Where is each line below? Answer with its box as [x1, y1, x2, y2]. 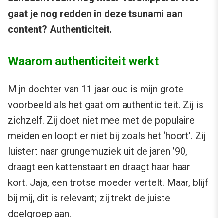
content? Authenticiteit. [8, 23, 112, 36]
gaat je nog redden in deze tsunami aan [8, 8, 182, 20]
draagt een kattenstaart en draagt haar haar [8, 161, 190, 173]
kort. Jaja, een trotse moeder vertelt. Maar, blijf [8, 177, 208, 189]
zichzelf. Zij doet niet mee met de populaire [8, 114, 195, 127]
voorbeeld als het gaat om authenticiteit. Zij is [8, 99, 203, 111]
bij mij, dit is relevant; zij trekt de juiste [8, 192, 170, 204]
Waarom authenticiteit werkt [8, 54, 159, 69]
